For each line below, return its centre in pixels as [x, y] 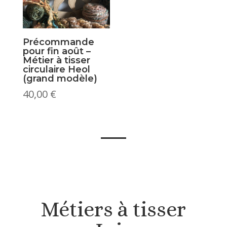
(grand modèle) [60, 78]
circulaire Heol [56, 69]
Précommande [58, 42]
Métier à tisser [56, 60]
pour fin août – [56, 51]
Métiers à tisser [113, 209]
